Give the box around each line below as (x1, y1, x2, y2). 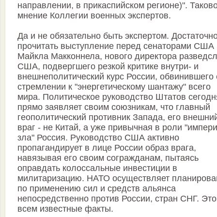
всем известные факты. (17, 204, 113, 214)
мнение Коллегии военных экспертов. (17, 11, 171, 21)
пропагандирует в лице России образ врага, (17, 143, 196, 153)
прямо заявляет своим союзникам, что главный (17, 102, 210, 112)
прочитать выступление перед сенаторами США (17, 41, 214, 51)
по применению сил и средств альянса (17, 184, 176, 194)
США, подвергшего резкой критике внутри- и (17, 62, 199, 72)
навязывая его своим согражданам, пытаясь (17, 153, 199, 163)
